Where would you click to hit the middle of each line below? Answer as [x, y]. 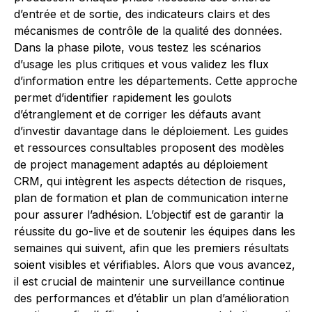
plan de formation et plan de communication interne [151, 198]
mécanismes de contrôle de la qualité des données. [148, 31]
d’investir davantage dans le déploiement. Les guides [151, 131]
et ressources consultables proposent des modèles [149, 148]
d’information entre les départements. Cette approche [156, 81]
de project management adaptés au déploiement [141, 164]
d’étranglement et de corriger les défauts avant [137, 114]
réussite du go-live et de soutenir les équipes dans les [155, 231]
